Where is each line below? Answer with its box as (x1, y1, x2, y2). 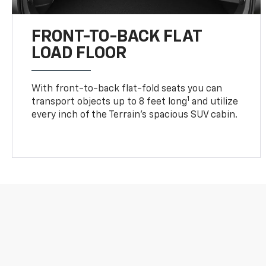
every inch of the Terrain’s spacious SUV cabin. (31, 110, 238, 120)
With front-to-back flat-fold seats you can (31, 84, 223, 94)
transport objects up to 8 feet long (31, 97, 188, 107)
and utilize (189, 97, 239, 107)
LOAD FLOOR (31, 45, 127, 62)
